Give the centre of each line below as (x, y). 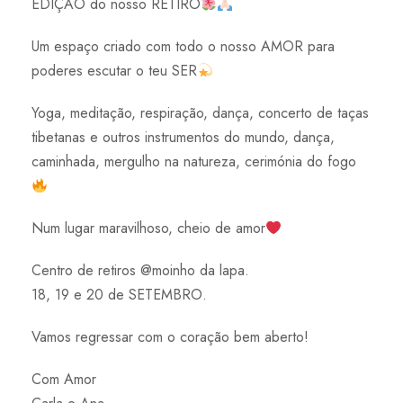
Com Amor (64, 380)
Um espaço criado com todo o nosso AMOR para (183, 47)
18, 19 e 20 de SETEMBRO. (119, 295)
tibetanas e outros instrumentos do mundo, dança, (183, 138)
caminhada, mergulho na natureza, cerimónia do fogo (194, 162)
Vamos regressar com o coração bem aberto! (170, 337)
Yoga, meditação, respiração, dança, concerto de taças (200, 113)
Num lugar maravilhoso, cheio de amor (148, 228)
